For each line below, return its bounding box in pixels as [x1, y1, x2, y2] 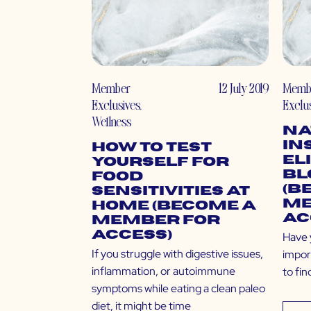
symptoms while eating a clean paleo [92, 281, 265, 296]
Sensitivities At [92, 185, 250, 199]
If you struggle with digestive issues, [92, 246, 263, 262]
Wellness [92, 112, 131, 131]
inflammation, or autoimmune [92, 264, 235, 279]
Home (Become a [92, 199, 256, 213]
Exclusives [92, 96, 140, 114]
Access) [92, 228, 172, 242]
